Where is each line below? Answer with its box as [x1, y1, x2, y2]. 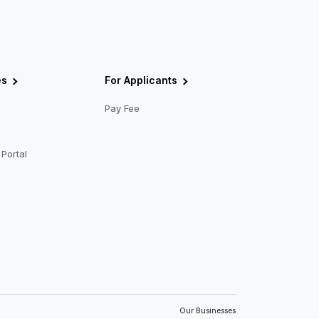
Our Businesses [179, 306, 236, 316]
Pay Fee [105, 103, 140, 115]
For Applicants [105, 74, 178, 87]
